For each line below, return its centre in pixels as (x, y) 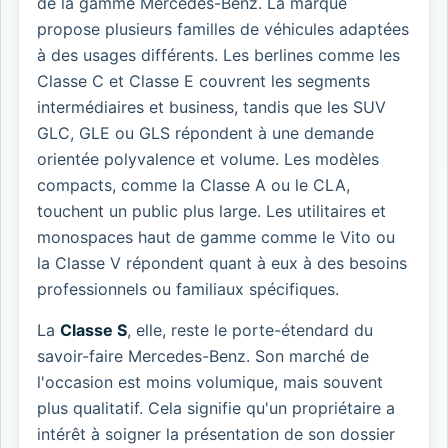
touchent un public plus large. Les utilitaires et (211, 210)
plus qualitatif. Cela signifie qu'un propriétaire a (216, 407)
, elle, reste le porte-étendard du (250, 329)
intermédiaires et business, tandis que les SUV (211, 106)
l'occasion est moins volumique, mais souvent (210, 381)
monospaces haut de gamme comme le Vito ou (216, 236)
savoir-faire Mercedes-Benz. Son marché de (203, 355)
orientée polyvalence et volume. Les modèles (208, 158)
